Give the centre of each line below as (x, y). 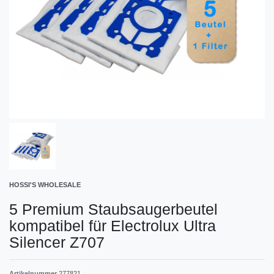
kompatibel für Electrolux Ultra (113, 225)
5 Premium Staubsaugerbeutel (113, 209)
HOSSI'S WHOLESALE (45, 184)
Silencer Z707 (57, 242)
